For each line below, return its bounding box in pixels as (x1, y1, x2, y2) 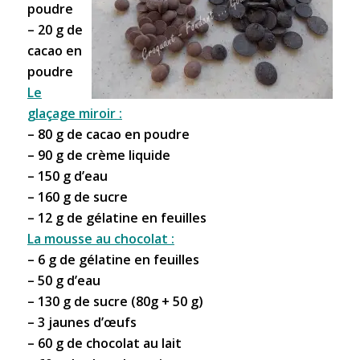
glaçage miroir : (27, 104, 122, 122)
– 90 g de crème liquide (27, 145, 170, 164)
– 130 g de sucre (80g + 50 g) (27, 292, 203, 310)
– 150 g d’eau (27, 166, 108, 185)
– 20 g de (27, 20, 83, 39)
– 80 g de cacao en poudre (27, 125, 190, 143)
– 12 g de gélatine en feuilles (27, 208, 207, 227)
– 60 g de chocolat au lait (27, 333, 182, 352)
